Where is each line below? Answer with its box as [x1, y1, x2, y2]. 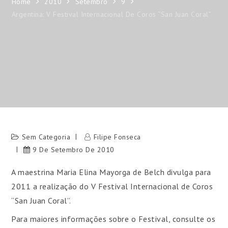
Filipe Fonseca [93, 132, 141, 141]
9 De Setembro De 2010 [33, 145, 115, 154]
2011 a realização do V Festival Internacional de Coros [11, 181, 213, 191]
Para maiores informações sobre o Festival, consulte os [11, 214, 216, 224]
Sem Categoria [21, 132, 71, 141]
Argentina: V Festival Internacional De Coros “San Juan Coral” [11, 9, 211, 19]
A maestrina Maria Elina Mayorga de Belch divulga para [11, 167, 211, 177]
